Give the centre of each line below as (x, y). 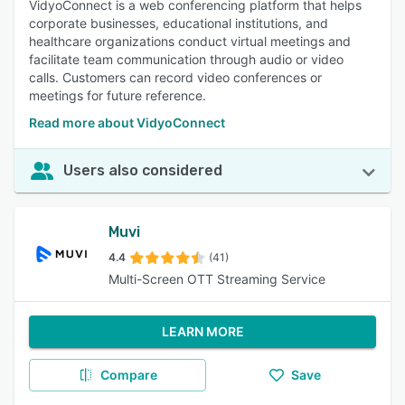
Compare (128, 375)
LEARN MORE (202, 331)
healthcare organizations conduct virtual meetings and (190, 41)
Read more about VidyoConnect (127, 122)
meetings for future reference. (118, 95)
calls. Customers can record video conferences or (175, 77)
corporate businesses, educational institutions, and (179, 23)
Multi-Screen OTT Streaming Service (217, 279)
